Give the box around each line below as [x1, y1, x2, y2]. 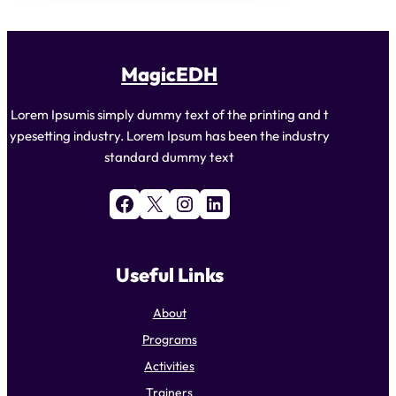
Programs [141, 331, 197, 347]
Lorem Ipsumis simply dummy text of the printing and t [10, 105, 329, 123]
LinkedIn [202, 189, 215, 217]
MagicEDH [121, 61, 218, 87]
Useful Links [115, 262, 224, 287]
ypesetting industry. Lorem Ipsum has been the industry [9, 126, 330, 144]
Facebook [112, 189, 124, 217]
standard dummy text [104, 148, 235, 165]
